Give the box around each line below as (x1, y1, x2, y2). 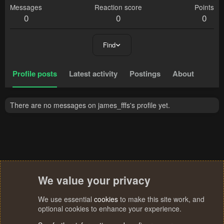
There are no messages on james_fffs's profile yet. (10, 100, 170, 110)
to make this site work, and (118, 194, 204, 204)
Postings (129, 68, 160, 79)
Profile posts (12, 68, 57, 79)
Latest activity (69, 68, 117, 79)
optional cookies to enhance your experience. (38, 203, 181, 213)
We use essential (38, 194, 94, 204)
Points (194, 2, 214, 12)
